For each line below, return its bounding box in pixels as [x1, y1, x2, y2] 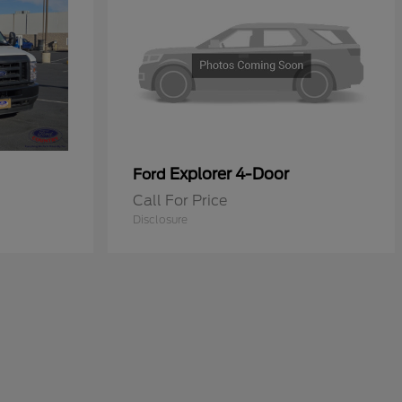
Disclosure [133, 213, 188, 227]
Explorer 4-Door [170, 165, 289, 184]
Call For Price [133, 192, 227, 210]
